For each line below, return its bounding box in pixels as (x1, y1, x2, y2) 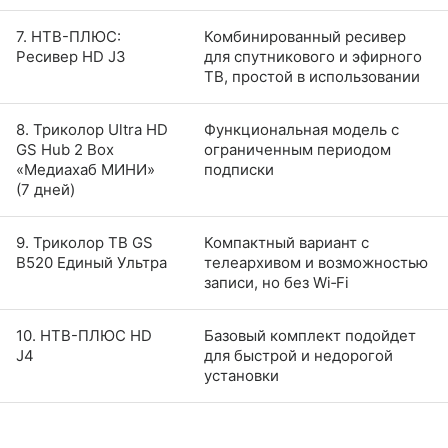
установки (204, 366, 279, 386)
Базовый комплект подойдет (204, 326, 416, 346)
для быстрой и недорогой (204, 346, 393, 366)
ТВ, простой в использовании (204, 67, 420, 87)
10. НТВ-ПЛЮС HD (16, 326, 152, 346)
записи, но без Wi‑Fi (204, 273, 349, 293)
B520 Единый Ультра (16, 253, 167, 273)
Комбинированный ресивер (204, 27, 406, 47)
